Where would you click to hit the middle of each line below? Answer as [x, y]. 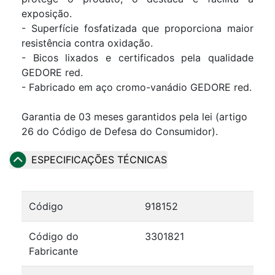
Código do [54, 236]
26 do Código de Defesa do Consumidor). [120, 131]
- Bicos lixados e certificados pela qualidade [137, 57]
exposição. [47, 13]
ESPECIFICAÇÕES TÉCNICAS [99, 160]
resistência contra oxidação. [87, 43]
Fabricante [53, 251]
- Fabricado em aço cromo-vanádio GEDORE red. [137, 87]
